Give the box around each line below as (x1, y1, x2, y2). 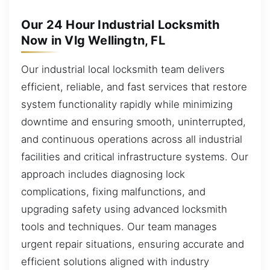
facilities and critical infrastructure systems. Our (21, 151, 248, 163)
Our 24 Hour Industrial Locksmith (21, 17, 220, 33)
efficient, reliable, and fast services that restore (21, 81, 247, 93)
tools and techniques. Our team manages (21, 221, 217, 233)
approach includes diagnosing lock (21, 168, 185, 181)
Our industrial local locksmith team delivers (21, 63, 225, 76)
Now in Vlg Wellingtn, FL (21, 33, 165, 48)
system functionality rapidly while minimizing (21, 98, 233, 111)
